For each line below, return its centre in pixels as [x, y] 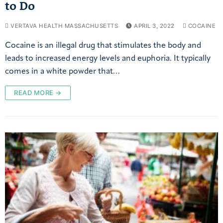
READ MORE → [38, 93]
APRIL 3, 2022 [154, 26]
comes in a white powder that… [62, 72]
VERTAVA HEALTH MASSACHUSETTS [63, 26]
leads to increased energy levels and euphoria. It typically [108, 59]
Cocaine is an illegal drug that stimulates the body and [103, 46]
